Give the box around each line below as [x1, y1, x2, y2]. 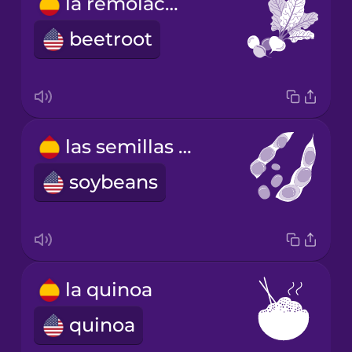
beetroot [68, 27, 152, 51]
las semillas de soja [178, 135, 192, 159]
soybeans [68, 170, 158, 194]
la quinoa [64, 278, 152, 302]
